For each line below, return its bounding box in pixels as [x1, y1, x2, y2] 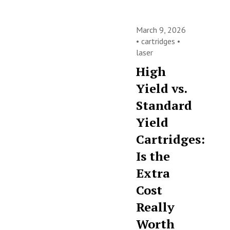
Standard [136, 97, 193, 113]
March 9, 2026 [136, 25, 186, 35]
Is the [136, 148, 170, 164]
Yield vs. [136, 80, 187, 97]
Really [136, 199, 175, 215]
